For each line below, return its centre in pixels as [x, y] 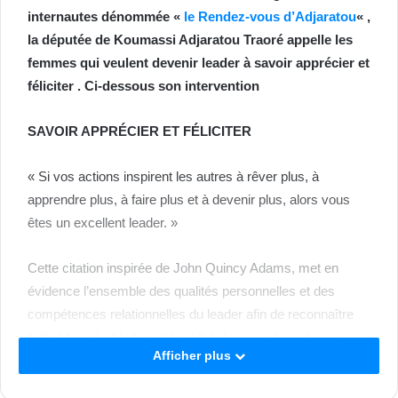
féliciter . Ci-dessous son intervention [143, 86]
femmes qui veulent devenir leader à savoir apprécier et [199, 63]
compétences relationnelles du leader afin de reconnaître [191, 314]
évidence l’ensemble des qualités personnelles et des [181, 291]
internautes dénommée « [106, 17]
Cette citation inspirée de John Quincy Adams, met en [183, 268]
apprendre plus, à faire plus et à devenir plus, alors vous [189, 200]
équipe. [48, 361]
